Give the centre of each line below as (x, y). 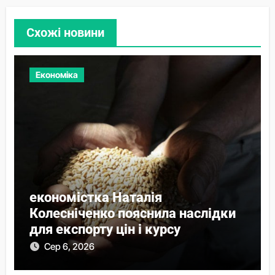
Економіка (56, 74)
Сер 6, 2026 (69, 246)
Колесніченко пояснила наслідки (132, 213)
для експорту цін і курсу (105, 229)
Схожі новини (65, 32)
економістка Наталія (95, 197)
